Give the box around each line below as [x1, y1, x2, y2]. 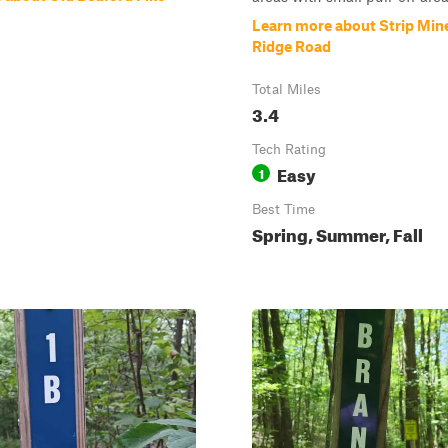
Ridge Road [252, 37, 331, 55]
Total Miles [252, 81, 321, 97]
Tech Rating [252, 141, 326, 157]
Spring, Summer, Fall [252, 219, 423, 246]
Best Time [252, 201, 315, 217]
